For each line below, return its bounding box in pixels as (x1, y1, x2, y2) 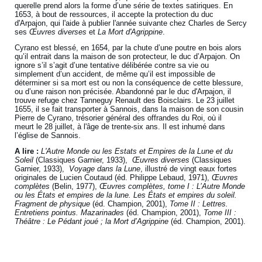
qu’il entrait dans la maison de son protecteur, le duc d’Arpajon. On (15, 52, 240, 61)
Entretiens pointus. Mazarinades (15, 208, 125, 218)
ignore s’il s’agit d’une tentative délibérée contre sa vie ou (15, 61, 209, 70)
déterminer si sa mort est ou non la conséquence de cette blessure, (15, 78, 244, 88)
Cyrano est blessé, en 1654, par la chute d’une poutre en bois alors (15, 43, 242, 53)
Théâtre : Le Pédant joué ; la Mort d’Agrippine (15, 217, 169, 226)
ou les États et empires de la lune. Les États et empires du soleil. (15, 191, 237, 200)
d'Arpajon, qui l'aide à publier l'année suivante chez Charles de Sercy (15, 19, 247, 28)
